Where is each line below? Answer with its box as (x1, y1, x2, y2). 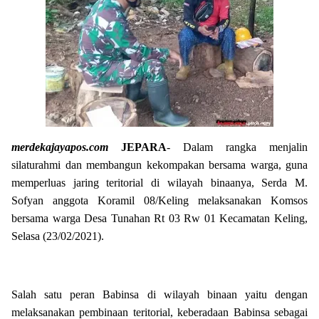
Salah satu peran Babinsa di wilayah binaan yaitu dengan (11, 288, 308, 300)
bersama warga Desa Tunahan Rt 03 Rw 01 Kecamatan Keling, (11, 212, 308, 224)
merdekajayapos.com (11, 141, 108, 153)
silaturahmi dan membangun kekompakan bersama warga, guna (11, 159, 308, 171)
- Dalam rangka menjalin (167, 141, 308, 153)
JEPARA (121, 141, 167, 153)
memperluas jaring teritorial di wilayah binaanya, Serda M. (11, 177, 308, 189)
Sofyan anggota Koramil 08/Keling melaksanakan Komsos (11, 194, 308, 206)
